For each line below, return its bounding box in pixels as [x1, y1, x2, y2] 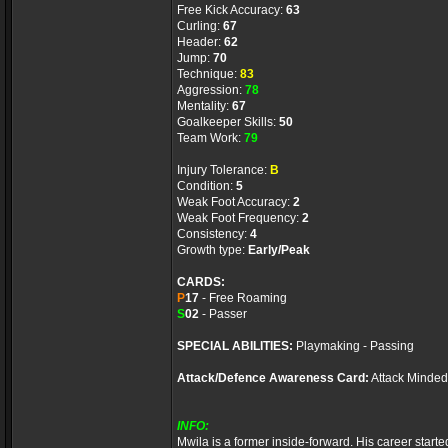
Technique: [177, 67, 240, 81]
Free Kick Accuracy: [177, 3, 286, 17]
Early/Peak [248, 243, 310, 257]
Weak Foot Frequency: [177, 211, 302, 225]
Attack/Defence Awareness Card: [177, 371, 369, 385]
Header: [177, 35, 224, 49]
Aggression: [177, 83, 245, 97]
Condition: [177, 179, 236, 193]
